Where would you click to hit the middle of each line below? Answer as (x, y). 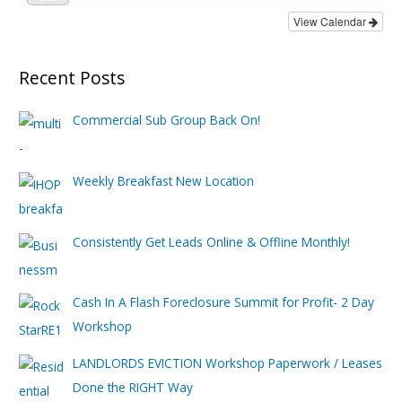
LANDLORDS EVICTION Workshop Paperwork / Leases (228, 363)
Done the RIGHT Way (133, 388)
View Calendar (331, 21)
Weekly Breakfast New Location (164, 180)
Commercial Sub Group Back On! (167, 120)
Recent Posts (72, 78)
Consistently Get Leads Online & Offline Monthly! (212, 241)
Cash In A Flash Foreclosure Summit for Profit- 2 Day (224, 302)
